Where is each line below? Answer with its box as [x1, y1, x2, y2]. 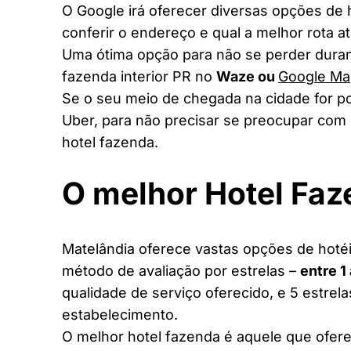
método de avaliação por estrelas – [62, 262, 300, 279]
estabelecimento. [62, 306, 178, 323]
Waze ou [216, 68, 278, 85]
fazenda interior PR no [62, 68, 216, 85]
